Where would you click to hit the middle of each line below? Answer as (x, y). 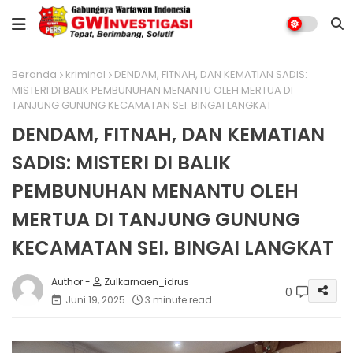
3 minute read (178, 299)
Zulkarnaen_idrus (145, 281)
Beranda (34, 74)
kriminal (85, 74)
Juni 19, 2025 (95, 299)
